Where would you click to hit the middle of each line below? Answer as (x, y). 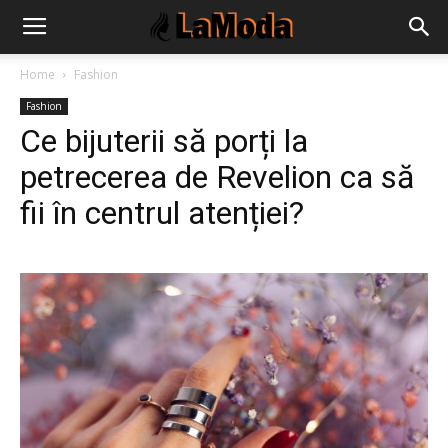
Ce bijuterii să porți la (164, 141)
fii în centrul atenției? (162, 213)
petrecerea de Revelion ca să (217, 177)
